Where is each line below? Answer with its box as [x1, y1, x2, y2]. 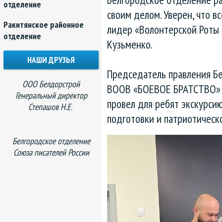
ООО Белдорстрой [22, 78, 80, 90]
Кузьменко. [107, 37, 153, 52]
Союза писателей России [13, 147, 89, 158]
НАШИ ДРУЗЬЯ [27, 55, 75, 65]
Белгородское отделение [12, 135, 90, 147]
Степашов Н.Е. [28, 101, 74, 112]
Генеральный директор [15, 90, 87, 101]
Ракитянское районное [3, 19, 84, 30]
